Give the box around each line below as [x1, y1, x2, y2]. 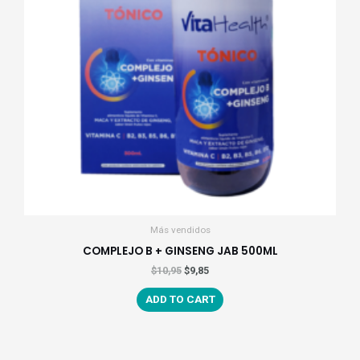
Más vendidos [149, 223, 211, 235]
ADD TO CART [145, 292, 215, 306]
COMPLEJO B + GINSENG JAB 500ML [82, 243, 278, 259]
